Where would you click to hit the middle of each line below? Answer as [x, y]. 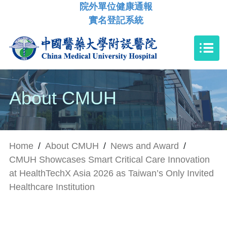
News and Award [145, 146]
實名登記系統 [116, 20]
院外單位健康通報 [116, 7]
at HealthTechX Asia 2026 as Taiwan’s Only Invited [111, 173]
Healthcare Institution [52, 187]
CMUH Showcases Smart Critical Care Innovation [109, 159]
